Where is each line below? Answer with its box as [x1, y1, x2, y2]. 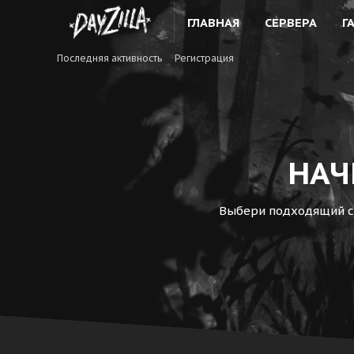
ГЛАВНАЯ [187, 14, 240, 30]
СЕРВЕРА [265, 14, 318, 30]
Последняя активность [57, 52, 162, 64]
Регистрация [175, 52, 234, 64]
